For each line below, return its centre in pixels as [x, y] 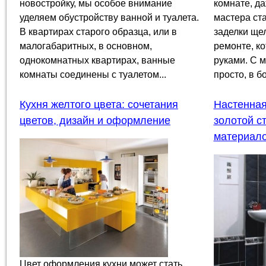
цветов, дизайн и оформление [95, 121]
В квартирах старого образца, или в [98, 32]
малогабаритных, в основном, [86, 46]
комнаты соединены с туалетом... [93, 75]
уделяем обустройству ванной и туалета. [109, 18]
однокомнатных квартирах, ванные [97, 61]
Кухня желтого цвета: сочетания [99, 105]
